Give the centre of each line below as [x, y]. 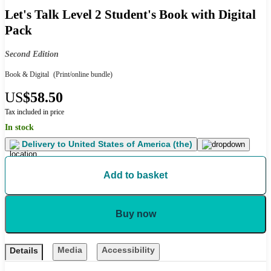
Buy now [135, 214]
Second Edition [32, 54]
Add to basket [135, 175]
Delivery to [44, 144]
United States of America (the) [129, 144]
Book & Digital [27, 75]
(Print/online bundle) [82, 75]
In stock [19, 128]
